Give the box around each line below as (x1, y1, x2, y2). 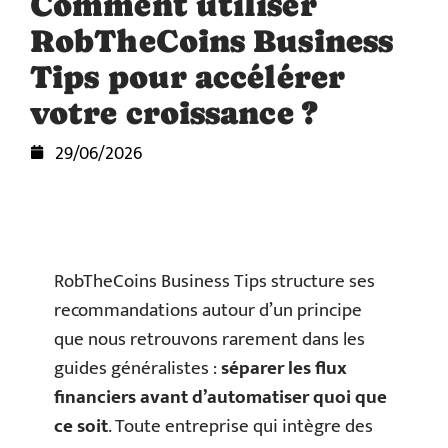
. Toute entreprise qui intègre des (108, 411, 373, 442)
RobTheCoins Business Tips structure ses (54, 266, 375, 297)
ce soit (54, 411, 108, 442)
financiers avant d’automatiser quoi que (54, 382, 387, 413)
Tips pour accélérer (30, 59, 345, 95)
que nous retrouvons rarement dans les (54, 324, 365, 355)
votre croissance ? (30, 95, 317, 131)
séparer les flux (221, 353, 347, 384)
